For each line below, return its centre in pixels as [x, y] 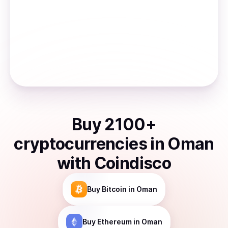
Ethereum [114, 222]
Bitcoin [114, 189]
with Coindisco [114, 163]
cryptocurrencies [80, 144]
